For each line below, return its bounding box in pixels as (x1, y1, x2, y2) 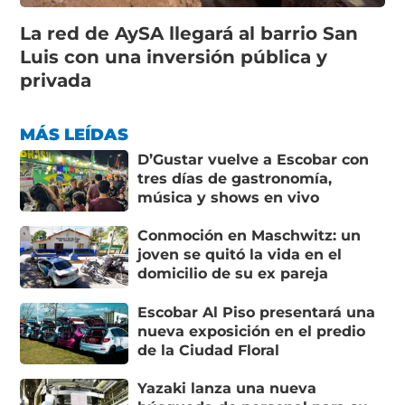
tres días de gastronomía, (137, 169, 333, 187)
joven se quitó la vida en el (137, 246, 343, 264)
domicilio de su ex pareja (137, 265, 329, 283)
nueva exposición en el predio (137, 322, 366, 340)
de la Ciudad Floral (137, 341, 280, 359)
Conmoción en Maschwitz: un (137, 227, 362, 245)
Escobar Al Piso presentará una (137, 303, 376, 321)
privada (20, 69, 92, 91)
